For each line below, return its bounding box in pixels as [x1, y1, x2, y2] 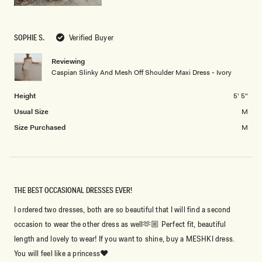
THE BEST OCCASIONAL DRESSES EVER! [14, 184, 132, 195]
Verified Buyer [69, 32, 113, 43]
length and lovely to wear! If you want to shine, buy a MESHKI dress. [14, 233, 235, 244]
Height [14, 91, 36, 101]
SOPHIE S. [14, 32, 44, 43]
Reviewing [51, 56, 85, 66]
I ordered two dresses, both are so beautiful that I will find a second [14, 204, 231, 215]
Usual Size [14, 106, 49, 116]
